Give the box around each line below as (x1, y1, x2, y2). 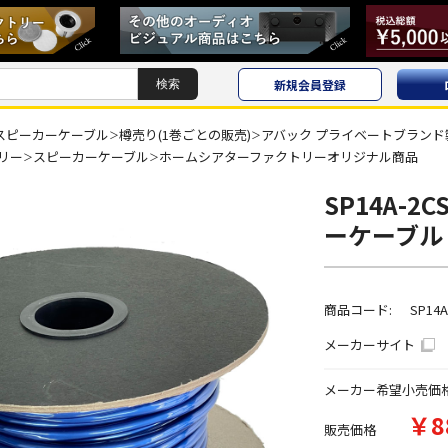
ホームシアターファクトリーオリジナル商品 (158, 147, 418, 167)
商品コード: (323, 300, 392, 320)
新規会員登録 (273, 75, 346, 93)
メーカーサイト (323, 334, 415, 354)
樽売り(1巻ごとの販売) (118, 125, 251, 145)
